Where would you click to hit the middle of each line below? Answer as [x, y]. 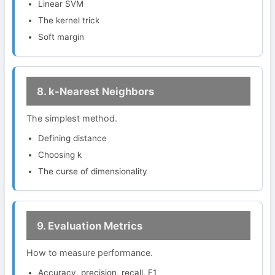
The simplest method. [72, 118]
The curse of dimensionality [93, 172]
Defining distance [73, 138]
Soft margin [61, 37]
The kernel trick [69, 20]
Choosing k [60, 155]
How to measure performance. [90, 253]
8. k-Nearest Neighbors [95, 91]
